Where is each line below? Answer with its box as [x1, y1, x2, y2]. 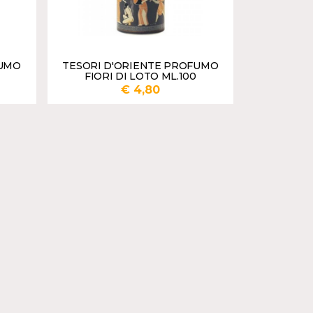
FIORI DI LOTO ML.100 [84, 70, 196, 83]
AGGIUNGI [166, 118, 219, 131]
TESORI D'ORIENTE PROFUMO [62, 59, 219, 73]
